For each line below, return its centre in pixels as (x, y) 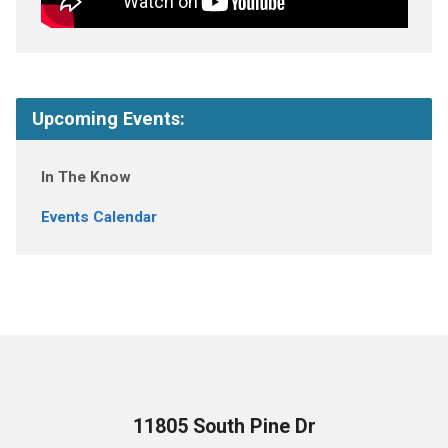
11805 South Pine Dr (224, 427)
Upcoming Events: (108, 119)
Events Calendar (98, 217)
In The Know (85, 177)
